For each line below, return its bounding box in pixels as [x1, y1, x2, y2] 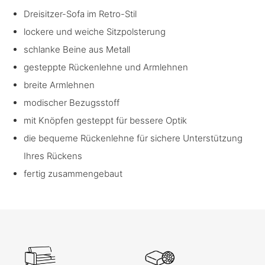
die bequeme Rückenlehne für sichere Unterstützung [24, 132, 243, 144]
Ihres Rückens [24, 150, 82, 162]
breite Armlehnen [24, 79, 95, 91]
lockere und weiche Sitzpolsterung [24, 26, 166, 38]
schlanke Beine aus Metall [24, 44, 130, 56]
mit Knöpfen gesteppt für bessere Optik [24, 115, 187, 127]
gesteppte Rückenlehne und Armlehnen [24, 62, 188, 73]
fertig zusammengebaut [24, 168, 122, 180]
